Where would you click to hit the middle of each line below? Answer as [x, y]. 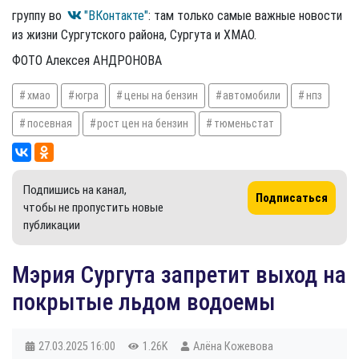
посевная [49, 123]
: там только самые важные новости [245, 15]
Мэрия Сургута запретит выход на [179, 274]
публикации [52, 225]
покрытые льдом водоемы [144, 302]
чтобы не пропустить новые [93, 207]
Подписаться [292, 198]
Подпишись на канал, [75, 190]
